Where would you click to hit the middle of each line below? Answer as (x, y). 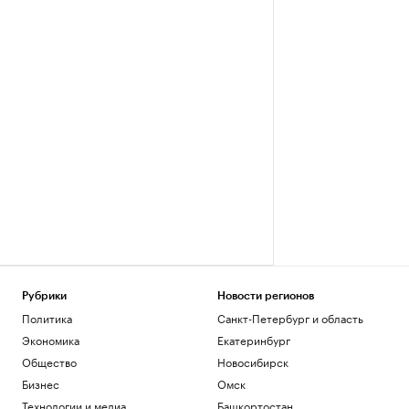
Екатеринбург (253, 339)
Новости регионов (265, 296)
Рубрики (44, 296)
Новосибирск (252, 361)
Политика (47, 317)
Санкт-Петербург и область (290, 317)
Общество (49, 361)
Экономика (51, 339)
